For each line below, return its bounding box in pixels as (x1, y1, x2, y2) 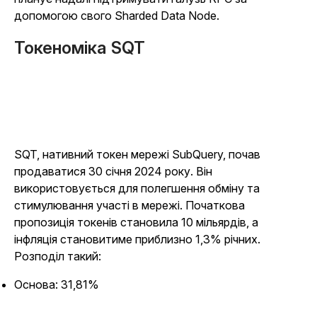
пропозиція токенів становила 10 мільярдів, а (14, 215, 258, 230)
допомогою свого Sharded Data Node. (14, 8, 219, 23)
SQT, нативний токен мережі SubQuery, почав (14, 147, 260, 162)
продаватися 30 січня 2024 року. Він (14, 164, 212, 179)
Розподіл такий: (14, 249, 104, 264)
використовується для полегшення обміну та (14, 181, 260, 196)
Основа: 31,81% (14, 277, 99, 292)
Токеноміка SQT (14, 38, 145, 59)
